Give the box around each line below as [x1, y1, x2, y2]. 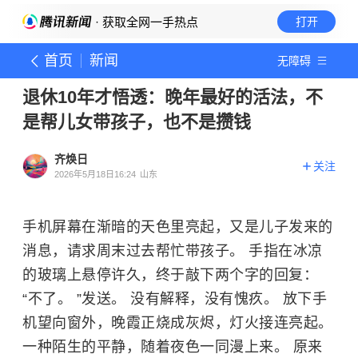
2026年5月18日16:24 [54, 169, 136, 179]
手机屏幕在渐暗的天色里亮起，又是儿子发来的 [22, 219, 333, 235]
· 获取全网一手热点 [92, 15, 198, 29]
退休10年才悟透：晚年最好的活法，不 [22, 87, 323, 107]
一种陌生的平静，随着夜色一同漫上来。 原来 [22, 339, 323, 355]
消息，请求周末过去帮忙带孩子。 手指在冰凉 [22, 243, 323, 259]
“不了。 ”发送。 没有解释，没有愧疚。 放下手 [22, 291, 327, 307]
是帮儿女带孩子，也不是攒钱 [22, 112, 251, 132]
